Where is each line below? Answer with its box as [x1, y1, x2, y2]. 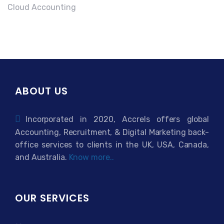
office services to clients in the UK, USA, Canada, [15, 140, 209, 150]
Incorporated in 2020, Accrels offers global [25, 114, 209, 124]
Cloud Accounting [7, 2, 76, 12]
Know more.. [68, 152, 114, 162]
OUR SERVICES [15, 191, 89, 205]
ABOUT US [15, 84, 68, 98]
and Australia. [15, 152, 69, 162]
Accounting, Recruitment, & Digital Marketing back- [15, 127, 209, 137]
